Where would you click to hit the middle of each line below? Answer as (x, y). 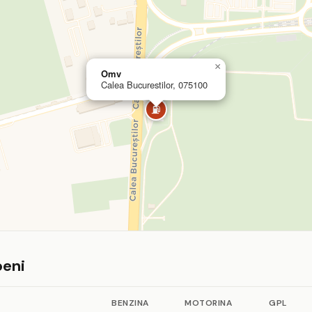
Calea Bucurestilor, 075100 (154, 84)
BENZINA (130, 303)
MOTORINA (208, 303)
